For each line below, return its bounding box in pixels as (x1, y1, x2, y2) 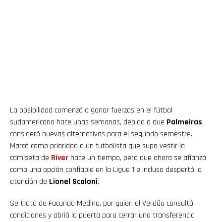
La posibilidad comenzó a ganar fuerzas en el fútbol (10, 105, 172, 115)
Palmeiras (166, 116, 202, 127)
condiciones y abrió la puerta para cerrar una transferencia (10, 210, 195, 221)
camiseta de (10, 152, 51, 163)
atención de (10, 176, 49, 187)
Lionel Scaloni (49, 176, 98, 187)
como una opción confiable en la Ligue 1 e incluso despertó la (10, 164, 202, 175)
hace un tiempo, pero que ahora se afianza (68, 152, 206, 163)
